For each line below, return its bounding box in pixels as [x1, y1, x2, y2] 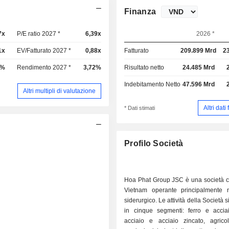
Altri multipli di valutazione [23, 87, 96, 95]
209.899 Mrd [180, 47, 216, 54]
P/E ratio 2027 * [17, 30, 61, 37]
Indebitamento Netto [124, 81, 181, 88]
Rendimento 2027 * [17, 64, 72, 71]
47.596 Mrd [182, 81, 215, 88]
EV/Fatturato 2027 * [17, 47, 72, 54]
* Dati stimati [124, 105, 155, 111]
